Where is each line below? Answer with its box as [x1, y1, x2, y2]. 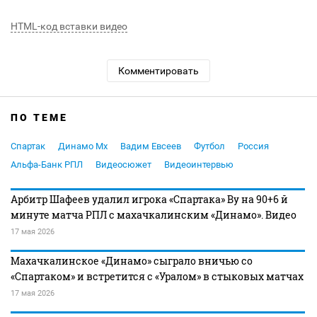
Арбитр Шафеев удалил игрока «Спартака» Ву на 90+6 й [11, 192, 288, 207]
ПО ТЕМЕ [11, 112, 68, 124]
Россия [238, 141, 269, 152]
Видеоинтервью [164, 159, 234, 171]
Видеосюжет [96, 159, 151, 171]
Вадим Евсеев [120, 141, 181, 152]
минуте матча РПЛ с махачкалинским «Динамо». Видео [11, 208, 296, 222]
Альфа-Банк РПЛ [11, 159, 83, 171]
